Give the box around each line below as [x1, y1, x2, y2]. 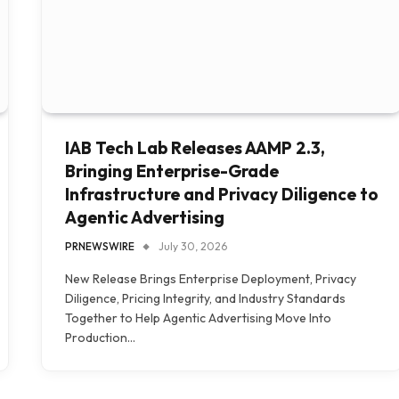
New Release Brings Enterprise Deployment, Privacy [65, 271, 356, 288]
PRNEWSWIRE [65, 240, 134, 254]
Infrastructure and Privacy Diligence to [65, 183, 379, 206]
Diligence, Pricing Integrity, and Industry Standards [65, 290, 346, 307]
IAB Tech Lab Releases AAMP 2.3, [65, 137, 325, 159]
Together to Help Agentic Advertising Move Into [65, 310, 331, 327]
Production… [65, 330, 135, 346]
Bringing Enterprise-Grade [65, 160, 279, 183]
